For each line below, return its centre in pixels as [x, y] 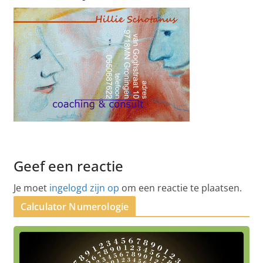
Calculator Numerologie [75, 207]
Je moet [31, 188]
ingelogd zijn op [84, 188]
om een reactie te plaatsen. [180, 188]
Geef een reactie [68, 166]
